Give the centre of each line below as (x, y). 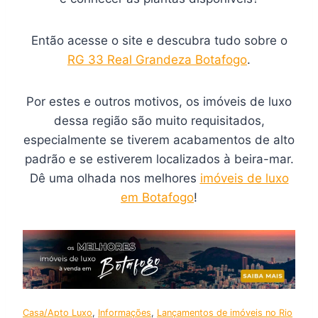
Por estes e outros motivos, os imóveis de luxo (159, 102)
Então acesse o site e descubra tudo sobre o (159, 41)
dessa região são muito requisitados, (159, 121)
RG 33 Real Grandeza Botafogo (157, 60)
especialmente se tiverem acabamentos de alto (159, 140)
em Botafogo (157, 198)
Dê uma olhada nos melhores (115, 179)
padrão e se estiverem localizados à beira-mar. (159, 159)
